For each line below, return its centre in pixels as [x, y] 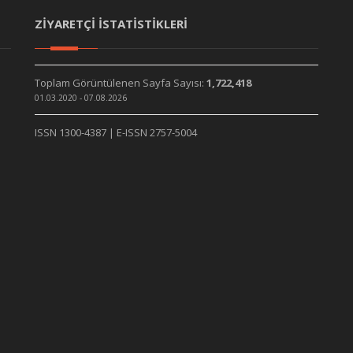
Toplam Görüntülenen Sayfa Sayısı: [121, 83]
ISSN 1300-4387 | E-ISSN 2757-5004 [116, 132]
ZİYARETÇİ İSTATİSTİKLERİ [111, 24]
